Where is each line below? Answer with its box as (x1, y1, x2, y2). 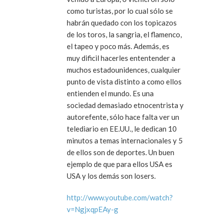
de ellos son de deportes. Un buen (67, 147, 174, 157)
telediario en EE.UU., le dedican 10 (67, 124, 177, 133)
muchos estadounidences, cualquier (67, 65, 181, 74)
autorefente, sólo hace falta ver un (67, 112, 179, 121)
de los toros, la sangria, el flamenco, (67, 29, 182, 39)
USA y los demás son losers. (67, 171, 156, 180)
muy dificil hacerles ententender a (67, 53, 175, 62)
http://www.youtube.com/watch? (67, 192, 173, 202)
